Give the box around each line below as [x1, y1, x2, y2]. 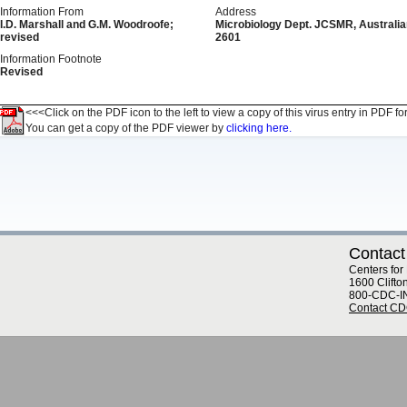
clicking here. [226, 122, 292, 134]
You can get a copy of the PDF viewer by [25, 122, 226, 134]
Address [215, 5, 256, 18]
